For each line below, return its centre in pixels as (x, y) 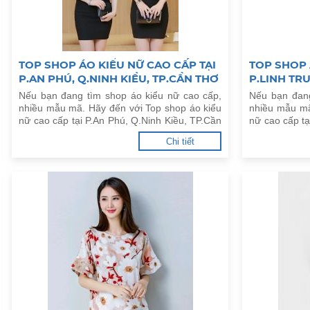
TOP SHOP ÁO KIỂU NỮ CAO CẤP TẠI (117, 65)
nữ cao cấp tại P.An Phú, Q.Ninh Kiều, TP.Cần (120, 120)
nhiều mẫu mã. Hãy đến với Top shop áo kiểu (120, 108)
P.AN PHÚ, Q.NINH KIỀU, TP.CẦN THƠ (119, 79)
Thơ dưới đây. (49, 133)
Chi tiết (180, 142)
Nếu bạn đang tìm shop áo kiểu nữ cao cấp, (120, 95)
